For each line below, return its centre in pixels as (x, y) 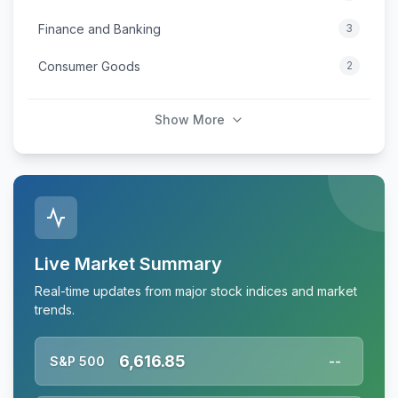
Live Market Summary (128, 264)
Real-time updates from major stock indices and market (196, 291)
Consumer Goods (89, 66)
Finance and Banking (99, 28)
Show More (189, 120)
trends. (55, 310)
